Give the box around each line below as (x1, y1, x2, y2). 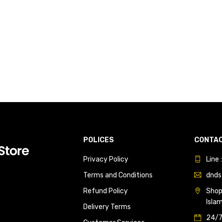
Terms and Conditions (83, 170, 153, 179)
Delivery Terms (83, 202, 131, 211)
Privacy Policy (83, 155, 128, 164)
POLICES (83, 135, 114, 144)
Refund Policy (83, 186, 128, 195)
